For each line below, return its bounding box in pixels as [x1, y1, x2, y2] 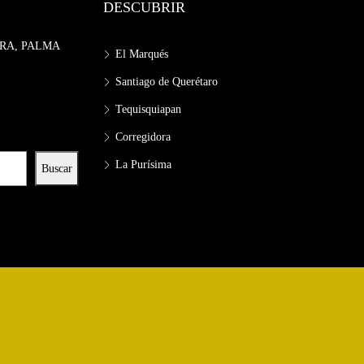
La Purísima [115, 158, 171, 171]
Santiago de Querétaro [115, 75, 218, 88]
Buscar [41, 162, 72, 175]
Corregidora [115, 130, 171, 143]
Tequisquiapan [115, 102, 181, 115]
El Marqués [115, 47, 168, 60]
